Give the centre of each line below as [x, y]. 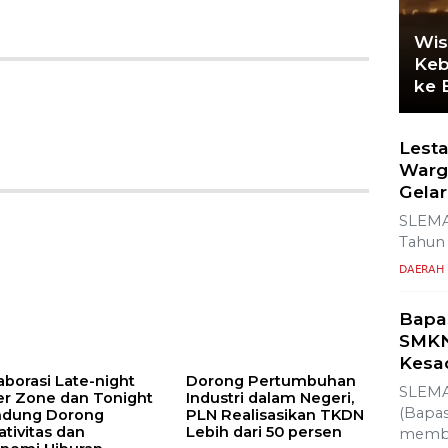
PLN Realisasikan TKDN [274, 415]
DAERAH [421, 284]
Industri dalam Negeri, [269, 398]
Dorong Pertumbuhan [270, 381]
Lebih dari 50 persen [263, 432]
